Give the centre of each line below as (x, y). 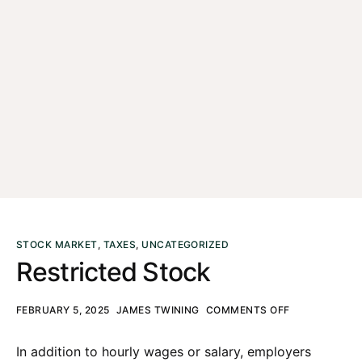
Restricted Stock (114, 272)
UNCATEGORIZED (185, 244)
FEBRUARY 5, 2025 (63, 309)
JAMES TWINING (158, 309)
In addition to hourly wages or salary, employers (164, 351)
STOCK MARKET (57, 244)
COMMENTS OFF (248, 309)
